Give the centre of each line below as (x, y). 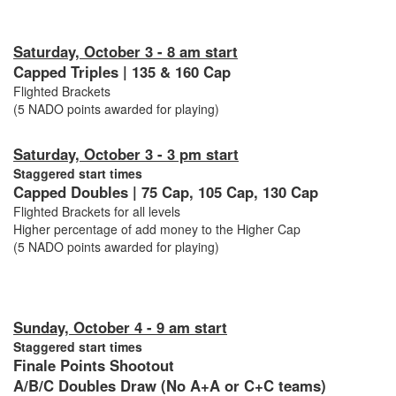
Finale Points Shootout (96, 366)
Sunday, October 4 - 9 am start (120, 327)
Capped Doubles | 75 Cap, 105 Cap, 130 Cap (166, 192)
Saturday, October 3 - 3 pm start (126, 154)
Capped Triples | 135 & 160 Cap (122, 72)
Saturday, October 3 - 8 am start (126, 52)
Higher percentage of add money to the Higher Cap (157, 229)
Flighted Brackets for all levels (99, 212)
